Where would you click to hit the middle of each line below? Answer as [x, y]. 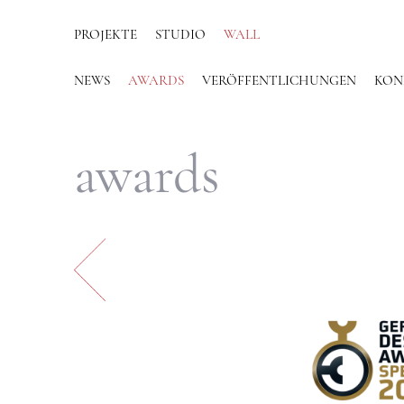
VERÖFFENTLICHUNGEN [280, 82]
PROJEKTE [106, 36]
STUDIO [181, 36]
